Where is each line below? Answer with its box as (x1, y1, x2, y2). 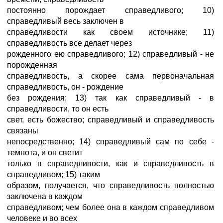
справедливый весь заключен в (7, 17, 124, 25)
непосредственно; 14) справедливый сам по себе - (7, 137, 214, 146)
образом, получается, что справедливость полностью (7, 181, 214, 190)
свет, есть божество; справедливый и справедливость (7, 115, 214, 124)
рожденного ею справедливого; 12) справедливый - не (7, 50, 214, 58)
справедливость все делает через (7, 39, 132, 47)
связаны (7, 126, 38, 135)
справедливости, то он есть (7, 105, 109, 113)
